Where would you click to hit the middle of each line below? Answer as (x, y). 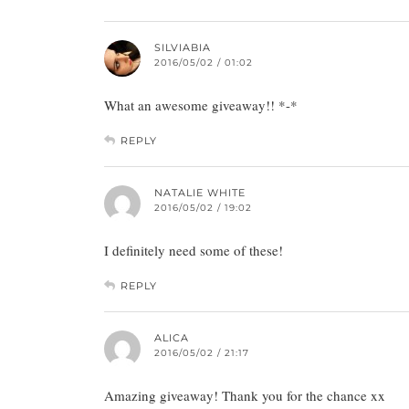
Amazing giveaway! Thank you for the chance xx (245, 395)
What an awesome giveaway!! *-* (201, 105)
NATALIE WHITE (200, 192)
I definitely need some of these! (194, 250)
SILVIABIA (183, 47)
